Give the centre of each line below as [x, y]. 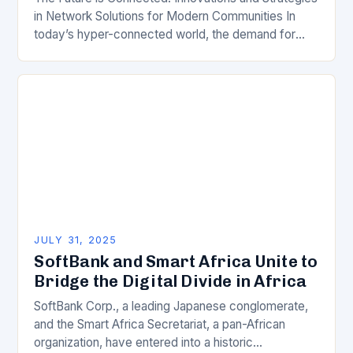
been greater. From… [91, 70]
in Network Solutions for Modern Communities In [165, 16]
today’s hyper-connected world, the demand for [165, 34]
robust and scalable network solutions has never [165, 52]
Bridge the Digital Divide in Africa [171, 281]
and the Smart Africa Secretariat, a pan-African [160, 324]
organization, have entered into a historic [144, 342]
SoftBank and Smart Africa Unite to [176, 261]
